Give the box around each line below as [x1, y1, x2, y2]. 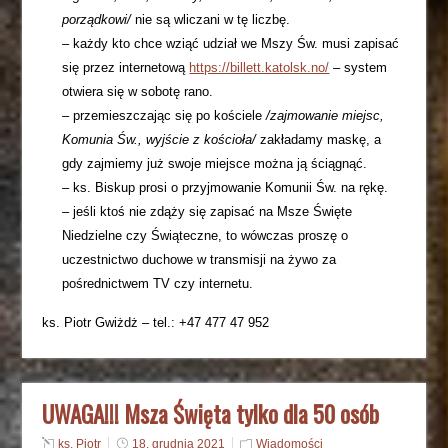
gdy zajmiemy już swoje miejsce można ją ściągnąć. [62, 156, 368, 171]
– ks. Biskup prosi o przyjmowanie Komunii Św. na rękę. [62, 180, 389, 195]
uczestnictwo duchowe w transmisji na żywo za [62, 252, 337, 267]
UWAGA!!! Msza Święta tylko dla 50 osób [42, 397, 380, 431]
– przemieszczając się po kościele [62, 108, 267, 123]
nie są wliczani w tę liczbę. [131, 12, 291, 27]
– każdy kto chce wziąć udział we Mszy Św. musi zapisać [62, 36, 400, 51]
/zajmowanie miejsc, [266, 108, 385, 123]
